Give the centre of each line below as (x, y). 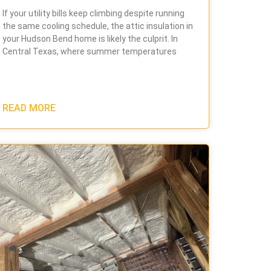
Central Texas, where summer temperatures (89, 52)
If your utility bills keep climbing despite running (93, 14)
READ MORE (29, 108)
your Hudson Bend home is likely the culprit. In (90, 39)
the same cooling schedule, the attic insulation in (97, 26)
